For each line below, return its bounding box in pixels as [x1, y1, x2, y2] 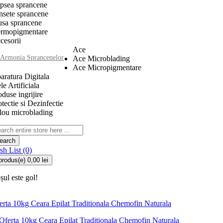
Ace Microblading [73, 54, 130, 63]
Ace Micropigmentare [73, 63, 141, 72]
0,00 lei [27, 156, 48, 164]
